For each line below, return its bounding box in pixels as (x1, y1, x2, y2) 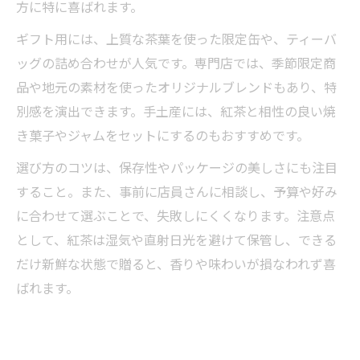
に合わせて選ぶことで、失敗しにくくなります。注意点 (16, 206, 335, 225)
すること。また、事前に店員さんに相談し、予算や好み (16, 182, 337, 201)
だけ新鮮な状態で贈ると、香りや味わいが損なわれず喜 (16, 254, 336, 273)
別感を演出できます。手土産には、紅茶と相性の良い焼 (16, 101, 336, 121)
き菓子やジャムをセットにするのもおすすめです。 (16, 125, 309, 145)
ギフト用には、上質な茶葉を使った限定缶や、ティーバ (16, 29, 337, 48)
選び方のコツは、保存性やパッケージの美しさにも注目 (16, 157, 337, 177)
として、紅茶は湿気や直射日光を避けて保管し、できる (16, 230, 337, 249)
